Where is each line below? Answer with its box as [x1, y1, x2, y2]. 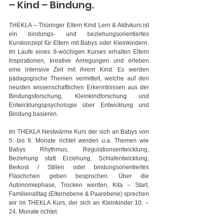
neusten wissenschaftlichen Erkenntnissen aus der [9, 84, 149, 91]
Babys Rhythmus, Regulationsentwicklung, [9, 146, 149, 153]
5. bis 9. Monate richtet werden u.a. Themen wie [9, 137, 149, 145]
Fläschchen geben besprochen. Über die [9, 173, 149, 180]
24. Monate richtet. [9, 208, 58, 216]
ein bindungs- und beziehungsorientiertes [9, 31, 149, 38]
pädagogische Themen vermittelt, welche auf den [9, 75, 149, 82]
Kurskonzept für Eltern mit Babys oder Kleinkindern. [9, 39, 149, 47]
